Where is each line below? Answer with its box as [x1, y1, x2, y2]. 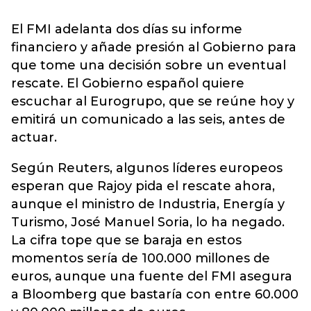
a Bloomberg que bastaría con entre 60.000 [11, 287, 299, 302]
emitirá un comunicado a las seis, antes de [11, 112, 285, 127]
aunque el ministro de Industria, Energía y [11, 196, 285, 212]
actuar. [11, 130, 57, 145]
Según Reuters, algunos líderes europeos [11, 160, 283, 176]
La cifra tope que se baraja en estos [11, 233, 242, 248]
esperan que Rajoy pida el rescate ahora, [11, 178, 275, 194]
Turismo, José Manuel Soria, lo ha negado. [11, 215, 285, 230]
